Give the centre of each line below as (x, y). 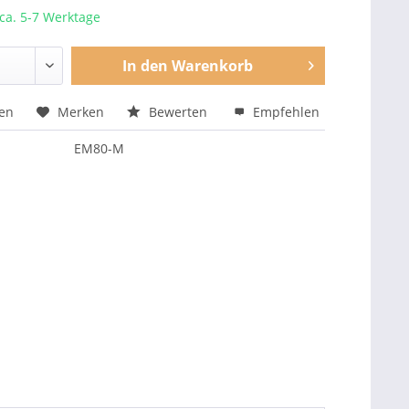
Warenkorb (212, 66)
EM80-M (100, 148)
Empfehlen (285, 112)
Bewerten (178, 112)
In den (145, 66)
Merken (81, 112)
